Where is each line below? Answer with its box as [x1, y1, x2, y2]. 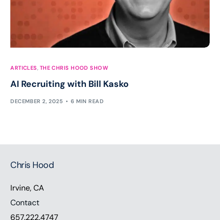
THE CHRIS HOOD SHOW [39, 64, 109, 72]
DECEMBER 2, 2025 [10, 97, 63, 105]
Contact [10, 197, 40, 208]
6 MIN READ [70, 97, 104, 105]
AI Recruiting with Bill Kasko [10, 78, 129, 90]
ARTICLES [10, 64, 37, 72]
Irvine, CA [10, 183, 45, 193]
